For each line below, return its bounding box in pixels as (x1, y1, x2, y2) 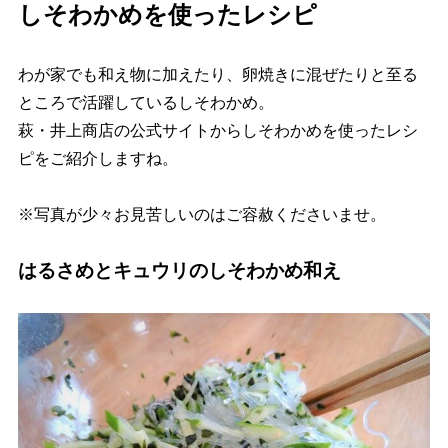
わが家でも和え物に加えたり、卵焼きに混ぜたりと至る (17, 65, 418, 83)
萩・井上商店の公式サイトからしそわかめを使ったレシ (17, 121, 418, 139)
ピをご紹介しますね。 (17, 149, 178, 167)
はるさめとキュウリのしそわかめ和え (17, 259, 341, 281)
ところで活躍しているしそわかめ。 (17, 93, 274, 111)
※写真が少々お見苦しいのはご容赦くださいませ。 (17, 205, 386, 223)
